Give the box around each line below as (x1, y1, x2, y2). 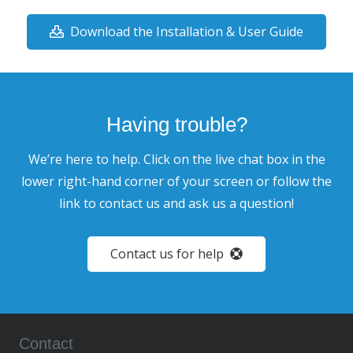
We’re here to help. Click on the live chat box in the (28, 150, 325, 168)
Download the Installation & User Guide (70, 22, 303, 40)
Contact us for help (110, 245, 224, 263)
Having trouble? (106, 112, 247, 136)
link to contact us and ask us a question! (59, 194, 294, 212)
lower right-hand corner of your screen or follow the (21, 172, 332, 190)
